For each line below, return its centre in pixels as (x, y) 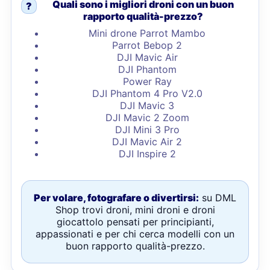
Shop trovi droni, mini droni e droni (135, 210)
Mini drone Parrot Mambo (147, 33)
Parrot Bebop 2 (147, 45)
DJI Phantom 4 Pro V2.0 (147, 93)
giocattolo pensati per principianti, (135, 222)
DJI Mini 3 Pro (147, 130)
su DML (218, 198)
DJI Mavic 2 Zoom (147, 118)
